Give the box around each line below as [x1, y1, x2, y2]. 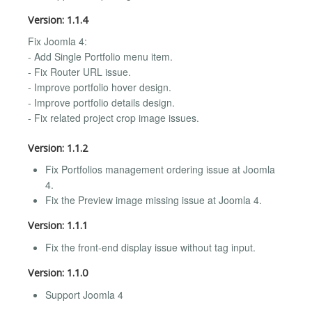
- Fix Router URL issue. [28, 65, 131, 79]
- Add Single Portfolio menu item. [28, 49, 173, 64]
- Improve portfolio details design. [28, 95, 175, 110]
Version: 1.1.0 [28, 266, 88, 280]
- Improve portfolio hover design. [28, 80, 171, 95]
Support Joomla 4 [45, 287, 123, 302]
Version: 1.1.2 [28, 141, 88, 155]
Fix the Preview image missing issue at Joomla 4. [45, 193, 262, 208]
